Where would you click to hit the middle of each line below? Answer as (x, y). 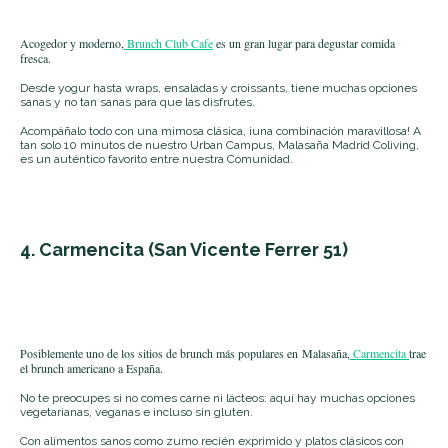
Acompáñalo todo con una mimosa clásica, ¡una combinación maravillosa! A (220, 130)
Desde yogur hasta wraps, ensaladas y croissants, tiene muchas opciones (218, 87)
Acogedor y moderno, (72, 42)
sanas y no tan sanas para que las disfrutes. (137, 101)
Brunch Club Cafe (170, 42)
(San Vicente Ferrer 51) (248, 249)
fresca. (35, 57)
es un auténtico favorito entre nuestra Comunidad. (156, 158)
